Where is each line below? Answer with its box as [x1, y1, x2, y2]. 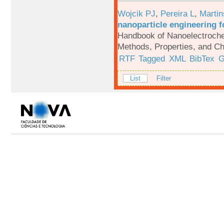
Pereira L [160, 8, 194, 18]
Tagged [138, 53, 165, 63]
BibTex [189, 53, 215, 63]
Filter [156, 74, 171, 82]
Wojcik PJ [117, 8, 155, 18]
